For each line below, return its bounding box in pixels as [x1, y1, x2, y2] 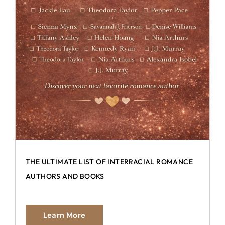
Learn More [43, 210, 85, 220]
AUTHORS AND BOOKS [26, 171, 104, 181]
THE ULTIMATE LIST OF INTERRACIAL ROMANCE [26, 157, 193, 166]
